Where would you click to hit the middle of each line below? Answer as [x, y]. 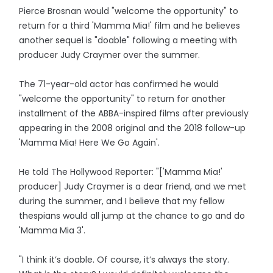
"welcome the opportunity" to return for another [122, 99]
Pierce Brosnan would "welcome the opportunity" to [129, 11]
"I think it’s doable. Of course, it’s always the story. [124, 260]
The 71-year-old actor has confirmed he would [119, 84]
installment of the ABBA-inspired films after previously [134, 114]
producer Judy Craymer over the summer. [110, 55]
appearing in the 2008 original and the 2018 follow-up [133, 128]
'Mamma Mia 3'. [52, 231]
